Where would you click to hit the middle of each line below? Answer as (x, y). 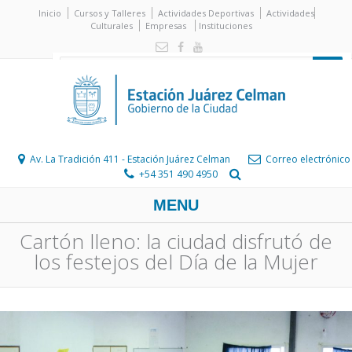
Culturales (111, 26)
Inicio (49, 13)
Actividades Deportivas (205, 13)
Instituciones (225, 26)
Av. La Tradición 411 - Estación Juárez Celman (130, 159)
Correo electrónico (308, 159)
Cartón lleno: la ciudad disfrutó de (176, 241)
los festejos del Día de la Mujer (176, 262)
